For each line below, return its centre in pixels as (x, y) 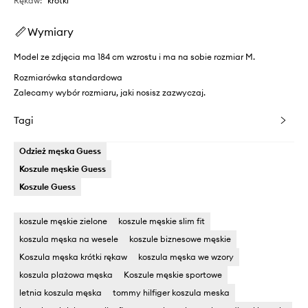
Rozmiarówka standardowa (68, 78)
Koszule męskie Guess (63, 169)
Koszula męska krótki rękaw (73, 257)
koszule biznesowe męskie (180, 239)
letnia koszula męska (60, 293)
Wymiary (51, 32)
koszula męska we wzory (186, 257)
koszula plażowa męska (66, 275)
